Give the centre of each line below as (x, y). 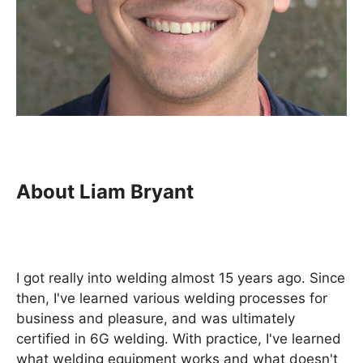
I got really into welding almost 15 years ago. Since (181, 278)
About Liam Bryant (105, 191)
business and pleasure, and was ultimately (156, 318)
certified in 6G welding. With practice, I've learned (179, 338)
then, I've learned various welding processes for (172, 298)
